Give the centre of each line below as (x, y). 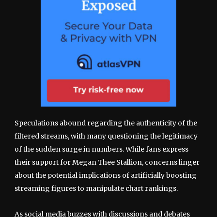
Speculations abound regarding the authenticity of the (106, 123)
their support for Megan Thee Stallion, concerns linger (107, 162)
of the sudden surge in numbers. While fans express (101, 149)
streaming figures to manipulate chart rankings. (96, 188)
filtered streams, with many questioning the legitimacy (106, 136)
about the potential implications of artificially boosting (106, 175)
